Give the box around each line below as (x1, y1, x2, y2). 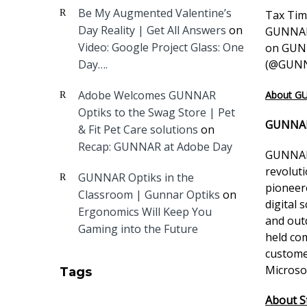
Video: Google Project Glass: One (78, 40, 244, 55)
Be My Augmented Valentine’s (78, 5, 232, 21)
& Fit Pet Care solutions (78, 122, 198, 137)
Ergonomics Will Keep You (78, 204, 212, 219)
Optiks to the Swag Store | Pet (78, 105, 235, 120)
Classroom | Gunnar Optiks (78, 187, 220, 202)
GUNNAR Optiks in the (78, 170, 194, 185)
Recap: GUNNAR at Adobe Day (78, 139, 232, 154)
